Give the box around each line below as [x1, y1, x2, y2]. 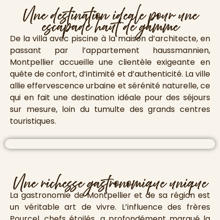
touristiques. [10, 115, 56, 127]
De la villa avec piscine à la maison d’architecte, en [10, 32, 210, 44]
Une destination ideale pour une [23, 3, 197, 27]
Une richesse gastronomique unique [13, 171, 207, 195]
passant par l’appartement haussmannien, [10, 44, 210, 56]
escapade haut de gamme [42, 15, 178, 39]
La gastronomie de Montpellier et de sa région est [10, 189, 210, 201]
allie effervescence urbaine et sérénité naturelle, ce [10, 80, 210, 91]
